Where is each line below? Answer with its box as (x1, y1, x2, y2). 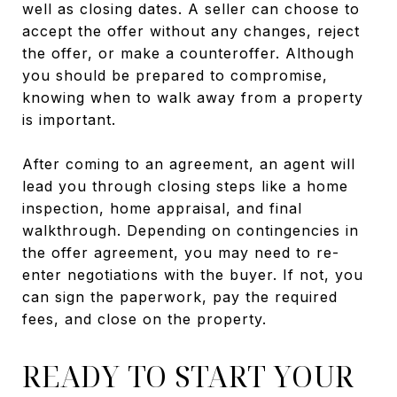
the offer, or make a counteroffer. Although (22, 44, 354, 63)
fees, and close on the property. (22, 310, 267, 329)
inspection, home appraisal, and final (22, 199, 302, 218)
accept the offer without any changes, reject (22, 22, 360, 41)
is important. (22, 111, 116, 129)
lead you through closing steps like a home (22, 177, 348, 196)
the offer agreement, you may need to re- (22, 244, 339, 262)
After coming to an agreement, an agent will (22, 155, 355, 174)
